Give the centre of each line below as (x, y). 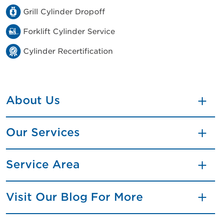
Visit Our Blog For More (74, 197)
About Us (33, 100)
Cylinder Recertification (68, 51)
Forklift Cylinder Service (69, 32)
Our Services (43, 132)
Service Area (43, 164)
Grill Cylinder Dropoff (64, 12)
